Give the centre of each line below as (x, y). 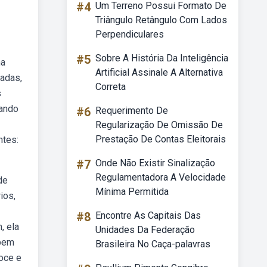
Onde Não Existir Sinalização (155, 163)
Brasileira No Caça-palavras (153, 244)
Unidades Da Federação (145, 230)
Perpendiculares (130, 34)
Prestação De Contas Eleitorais (161, 139)
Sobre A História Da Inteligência (162, 58)
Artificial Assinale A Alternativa (159, 72)
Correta (111, 87)
